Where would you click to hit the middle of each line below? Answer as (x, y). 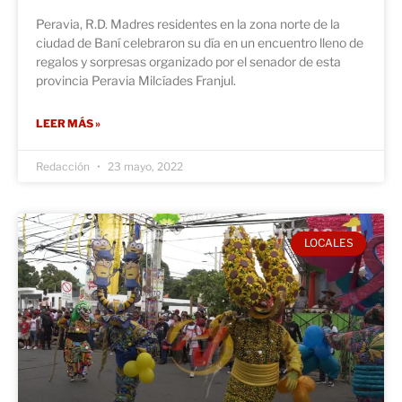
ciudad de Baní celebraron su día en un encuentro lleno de (200, 43)
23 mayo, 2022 (144, 167)
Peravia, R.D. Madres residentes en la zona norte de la (188, 24)
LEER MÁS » (68, 124)
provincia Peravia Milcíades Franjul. (136, 81)
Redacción (64, 167)
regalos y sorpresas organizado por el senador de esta (188, 62)
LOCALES (328, 243)
